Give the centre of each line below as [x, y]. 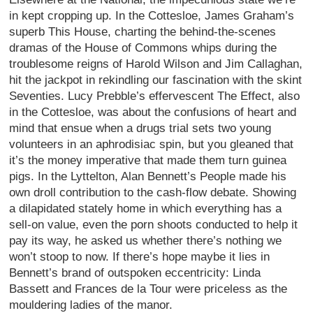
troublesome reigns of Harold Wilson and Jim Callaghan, [156, 64]
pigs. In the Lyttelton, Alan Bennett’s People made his [148, 176]
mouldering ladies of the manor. [91, 305]
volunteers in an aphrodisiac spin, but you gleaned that [152, 144]
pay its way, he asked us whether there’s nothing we [146, 240]
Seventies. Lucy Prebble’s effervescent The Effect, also [155, 96]
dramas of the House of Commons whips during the [143, 48]
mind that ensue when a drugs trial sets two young [140, 128]
